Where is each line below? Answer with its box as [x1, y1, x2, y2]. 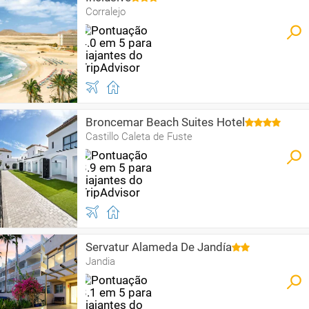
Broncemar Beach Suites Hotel [86, 115, 245, 129]
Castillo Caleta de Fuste [86, 130, 192, 143]
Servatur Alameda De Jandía [86, 240, 232, 254]
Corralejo [86, 6, 126, 18]
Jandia [86, 255, 115, 268]
